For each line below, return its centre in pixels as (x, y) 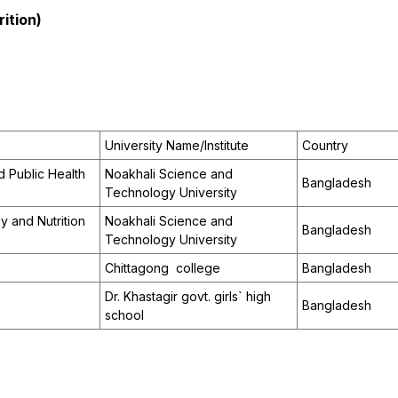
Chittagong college (163, 268)
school (124, 315)
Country (325, 146)
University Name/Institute (177, 146)
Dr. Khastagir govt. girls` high (188, 297)
